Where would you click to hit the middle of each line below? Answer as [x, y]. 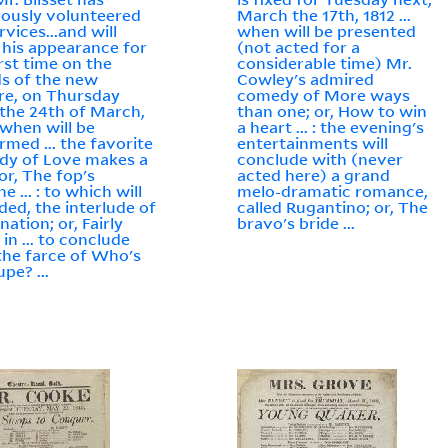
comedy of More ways [324, 95]
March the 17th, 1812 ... [324, 15]
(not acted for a [299, 47]
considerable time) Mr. [325, 63]
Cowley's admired [306, 79]
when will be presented [327, 31]
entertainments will [313, 143]
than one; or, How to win [332, 111]
